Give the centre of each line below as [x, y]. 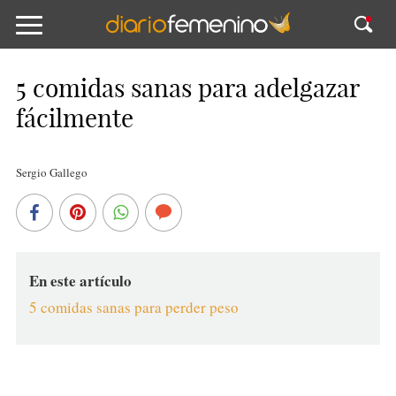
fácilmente [74, 118]
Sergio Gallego [51, 172]
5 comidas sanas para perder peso [133, 307]
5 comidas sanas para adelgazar [187, 88]
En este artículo [80, 281]
